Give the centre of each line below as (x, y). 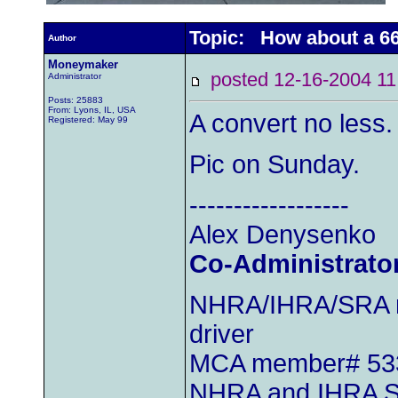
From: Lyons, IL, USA (92, 110)
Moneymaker (83, 64)
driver (222, 334)
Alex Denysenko (283, 235)
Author (62, 38)
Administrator (75, 76)
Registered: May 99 (88, 119)
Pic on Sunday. (275, 164)
